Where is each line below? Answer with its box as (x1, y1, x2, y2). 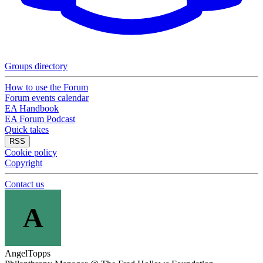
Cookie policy (5, 147, 57, 157)
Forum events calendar (5, 93, 89, 103)
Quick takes (5, 124, 49, 134)
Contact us (5, 179, 44, 189)
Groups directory (5, 61, 68, 71)
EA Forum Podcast (5, 114, 75, 124)
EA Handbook (5, 103, 59, 113)
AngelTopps (5, 248, 50, 258)
